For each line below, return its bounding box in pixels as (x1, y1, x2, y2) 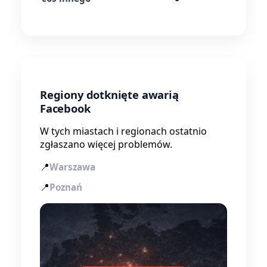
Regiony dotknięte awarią (40, 86, 179, 102)
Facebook (40, 100, 91, 116)
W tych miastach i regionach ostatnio (40, 124, 207, 138)
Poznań (49, 181, 82, 193)
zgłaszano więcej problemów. (40, 137, 172, 151)
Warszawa (49, 160, 95, 173)
